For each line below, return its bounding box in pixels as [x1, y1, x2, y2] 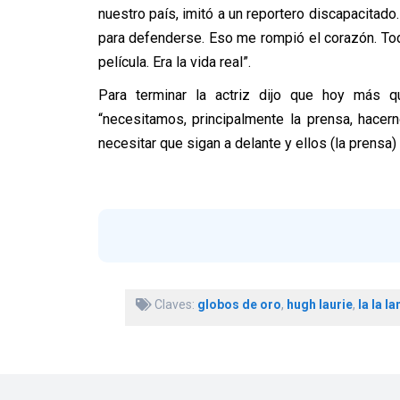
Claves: [151, 297, 197, 312]
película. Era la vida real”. [97, 54, 251, 71]
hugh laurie [286, 297, 353, 312]
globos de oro [196, 297, 281, 312]
